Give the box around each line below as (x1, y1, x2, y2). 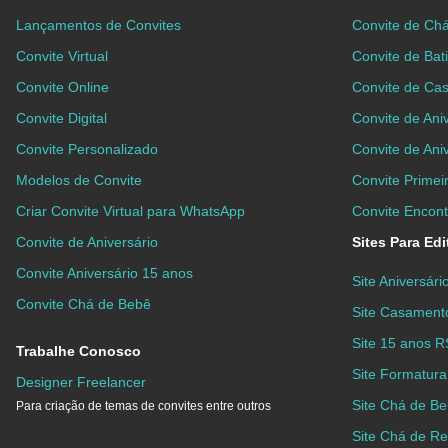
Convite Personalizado (16, 141, 158, 158)
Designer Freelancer (16, 374, 146, 391)
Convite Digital (16, 110, 107, 127)
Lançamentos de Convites (16, 17, 181, 34)
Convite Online (16, 79, 109, 96)
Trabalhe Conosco (16, 343, 141, 360)
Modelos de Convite (16, 172, 142, 189)
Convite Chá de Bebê (16, 296, 151, 313)
